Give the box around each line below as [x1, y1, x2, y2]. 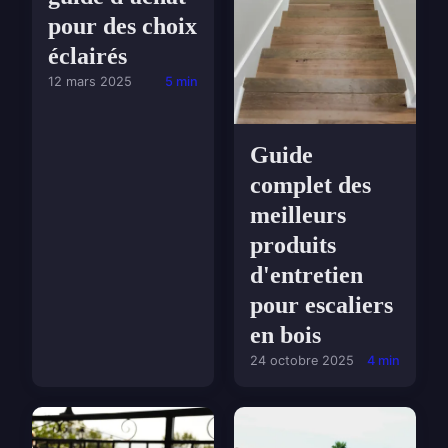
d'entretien [250, 262, 363, 289]
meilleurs [250, 202, 346, 229]
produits [250, 232, 336, 259]
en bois [250, 322, 321, 349]
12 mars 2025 [48, 73, 132, 89]
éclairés [48, 42, 127, 69]
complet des [250, 172, 371, 199]
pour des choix [48, 12, 197, 39]
